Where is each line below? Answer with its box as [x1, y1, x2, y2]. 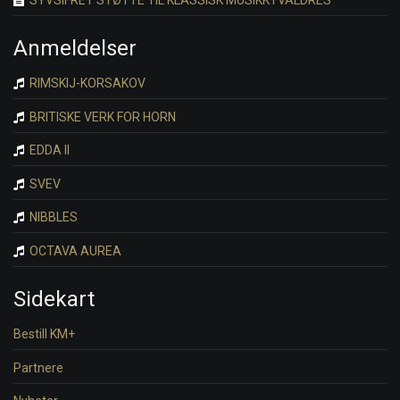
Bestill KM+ [13, 327, 75, 342]
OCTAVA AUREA [27, 243, 121, 258]
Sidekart [13, 287, 95, 312]
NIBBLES [27, 210, 78, 225]
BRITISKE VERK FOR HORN [27, 109, 176, 124]
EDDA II [27, 143, 70, 158]
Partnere [13, 360, 63, 375]
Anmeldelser [13, 36, 137, 62]
